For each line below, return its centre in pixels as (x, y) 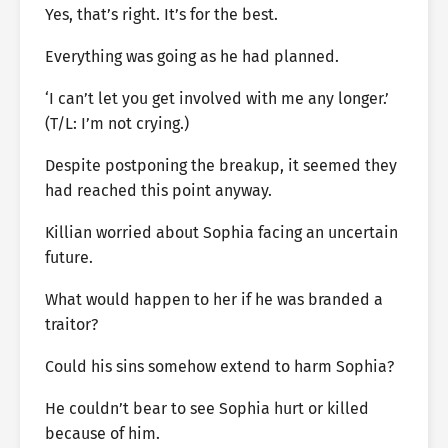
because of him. (102, 433)
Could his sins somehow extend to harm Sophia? (219, 366)
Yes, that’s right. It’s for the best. (161, 14)
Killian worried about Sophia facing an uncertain (221, 232)
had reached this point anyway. (158, 190)
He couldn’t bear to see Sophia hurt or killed (207, 408)
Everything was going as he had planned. (192, 56)
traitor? (71, 324)
